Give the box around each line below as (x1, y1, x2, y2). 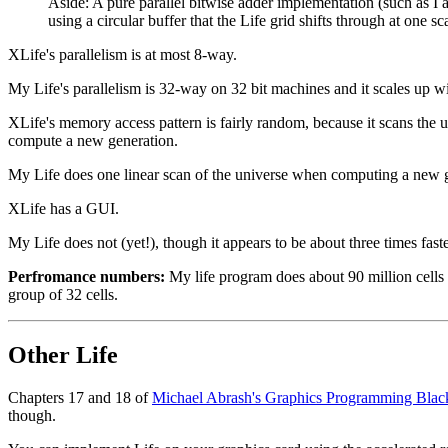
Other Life (8, 341, 118, 368)
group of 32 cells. (8, 286, 118, 304)
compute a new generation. (8, 132, 178, 150)
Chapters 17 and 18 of (8, 388, 152, 406)
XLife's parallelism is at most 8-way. (8, 46, 237, 64)
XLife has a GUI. (8, 200, 119, 218)
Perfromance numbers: (8, 268, 165, 286)
